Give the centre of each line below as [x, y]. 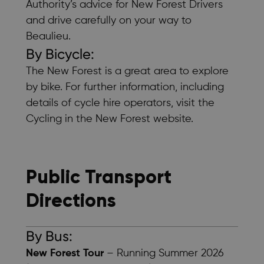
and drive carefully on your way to [109, 20]
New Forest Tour [65, 253]
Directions [71, 200]
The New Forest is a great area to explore [127, 71]
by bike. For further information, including [125, 87]
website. [172, 119]
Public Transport [99, 176]
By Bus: [49, 236]
